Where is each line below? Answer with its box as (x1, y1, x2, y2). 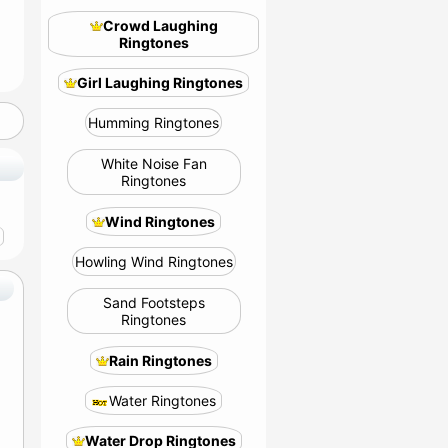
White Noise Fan (100, 155, 207, 172)
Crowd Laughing (102, 17, 218, 34)
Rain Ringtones (108, 352, 212, 369)
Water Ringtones (109, 392, 216, 409)
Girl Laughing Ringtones (77, 74, 243, 91)
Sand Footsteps (102, 294, 205, 311)
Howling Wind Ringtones (74, 253, 233, 270)
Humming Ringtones (88, 114, 219, 131)
